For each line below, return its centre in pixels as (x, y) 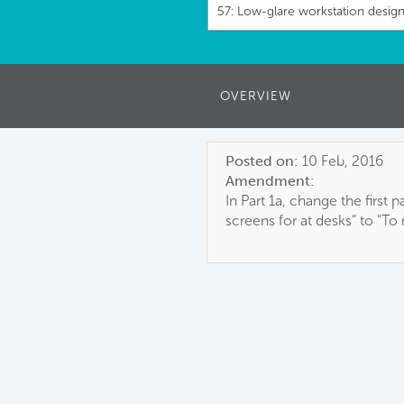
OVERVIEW (256, 96)
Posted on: (262, 161)
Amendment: (270, 181)
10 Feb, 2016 (343, 161)
